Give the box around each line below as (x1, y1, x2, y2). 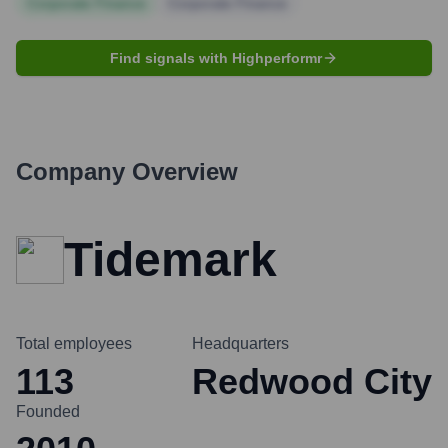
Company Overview (16, 158, 238, 185)
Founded (16, 403, 80, 420)
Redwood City (192, 361, 432, 402)
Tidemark (64, 233, 277, 286)
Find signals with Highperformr (110, 50, 322, 66)
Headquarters (192, 335, 289, 352)
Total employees (16, 335, 132, 352)
